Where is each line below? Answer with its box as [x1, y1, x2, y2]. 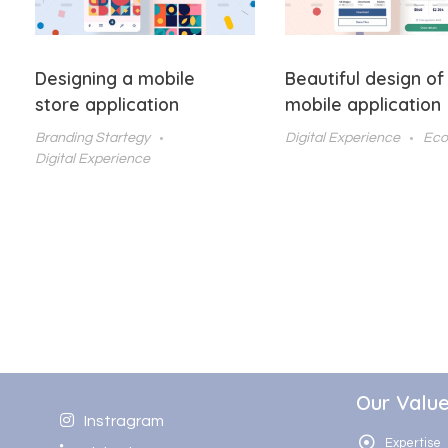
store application [35, 93, 179, 116]
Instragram [84, 413, 164, 430]
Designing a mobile [35, 67, 195, 90]
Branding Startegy [35, 130, 150, 146]
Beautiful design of [285, 67, 445, 90]
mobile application [285, 93, 442, 116]
